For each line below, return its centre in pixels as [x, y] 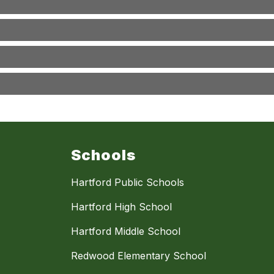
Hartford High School [121, 207]
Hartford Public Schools [128, 183]
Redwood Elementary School [139, 256]
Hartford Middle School [126, 231]
